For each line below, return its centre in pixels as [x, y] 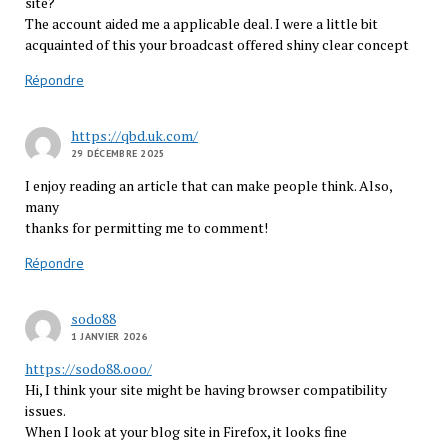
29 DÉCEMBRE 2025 [118, 154]
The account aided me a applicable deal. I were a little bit [201, 24]
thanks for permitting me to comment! [146, 228]
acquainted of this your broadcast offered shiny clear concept [216, 45]
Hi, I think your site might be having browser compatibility [205, 390]
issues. [45, 411]
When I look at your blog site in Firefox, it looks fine [185, 432]
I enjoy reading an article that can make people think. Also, [208, 186]
